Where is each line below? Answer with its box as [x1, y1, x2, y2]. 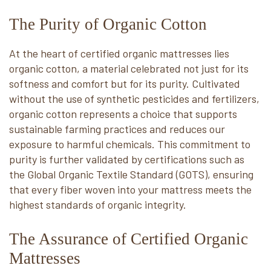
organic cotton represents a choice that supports [9, 107, 237, 120]
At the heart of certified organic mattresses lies [9, 47, 229, 60]
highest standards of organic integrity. [9, 198, 186, 211]
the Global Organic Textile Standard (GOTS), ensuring [9, 168, 253, 181]
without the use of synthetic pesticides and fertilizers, [9, 92, 260, 105]
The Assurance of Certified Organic [9, 230, 248, 248]
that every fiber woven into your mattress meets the [9, 183, 252, 196]
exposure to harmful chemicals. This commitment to [9, 137, 250, 151]
